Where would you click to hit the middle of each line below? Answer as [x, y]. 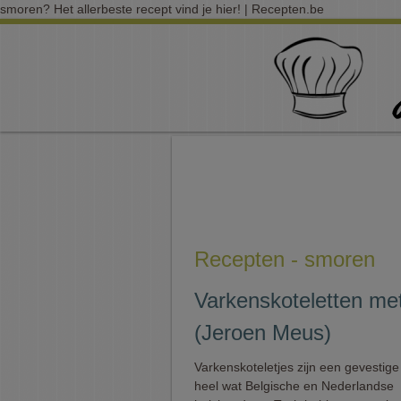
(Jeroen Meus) [263, 333]
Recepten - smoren [285, 259]
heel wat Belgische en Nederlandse [294, 386]
